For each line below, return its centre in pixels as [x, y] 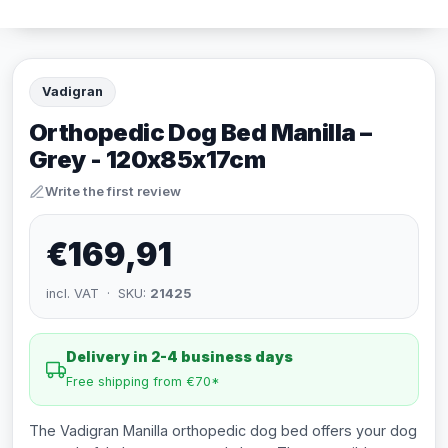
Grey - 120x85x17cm [147, 159]
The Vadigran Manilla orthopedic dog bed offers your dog [223, 430]
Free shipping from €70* [143, 381]
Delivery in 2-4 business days [179, 356]
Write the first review [113, 191]
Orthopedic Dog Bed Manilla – [200, 132]
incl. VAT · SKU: [98, 293]
